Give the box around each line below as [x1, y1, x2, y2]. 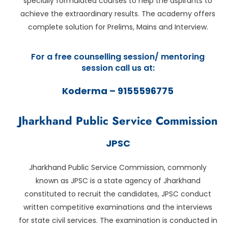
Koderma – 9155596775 [62, 84, 174, 97]
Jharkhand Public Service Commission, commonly [29, 162, 207, 173]
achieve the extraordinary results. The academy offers [20, 9, 215, 19]
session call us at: [81, 62, 155, 74]
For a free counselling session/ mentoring [31, 50, 205, 63]
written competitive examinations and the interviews [23, 202, 212, 212]
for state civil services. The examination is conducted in [18, 215, 217, 225]
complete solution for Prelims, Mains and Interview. [27, 22, 208, 33]
